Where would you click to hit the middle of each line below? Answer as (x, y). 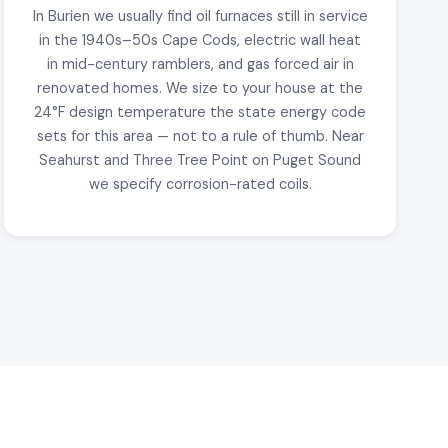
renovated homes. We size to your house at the (200, 87)
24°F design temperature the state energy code (200, 111)
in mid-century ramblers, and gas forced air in (200, 63)
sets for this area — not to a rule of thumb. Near (200, 135)
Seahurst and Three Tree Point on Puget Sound (200, 159)
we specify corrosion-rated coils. (200, 183)
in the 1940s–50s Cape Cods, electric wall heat (200, 39)
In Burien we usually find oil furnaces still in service (200, 15)
